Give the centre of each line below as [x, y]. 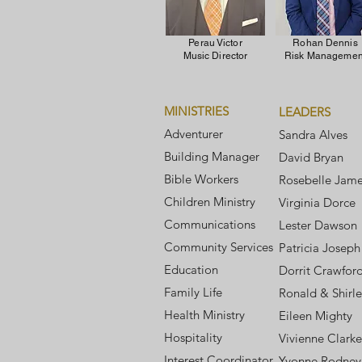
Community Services [219, 247]
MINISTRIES [196, 111]
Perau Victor [215, 43]
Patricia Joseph [320, 248]
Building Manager [212, 156]
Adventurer [194, 134]
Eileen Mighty [316, 316]
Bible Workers [201, 179]
